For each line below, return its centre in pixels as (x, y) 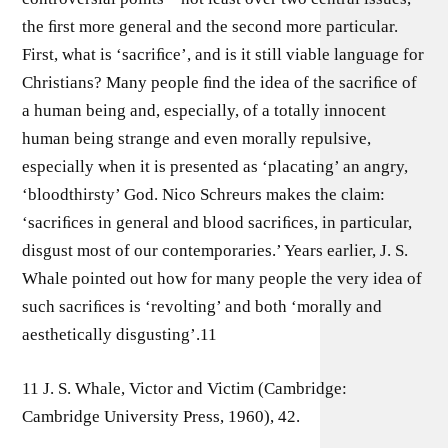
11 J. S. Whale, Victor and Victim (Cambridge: (185, 388)
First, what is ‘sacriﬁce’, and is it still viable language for (223, 54)
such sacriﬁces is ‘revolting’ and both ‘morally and (202, 306)
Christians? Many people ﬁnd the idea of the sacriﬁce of (220, 82)
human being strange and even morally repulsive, (197, 138)
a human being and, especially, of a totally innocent (204, 110)
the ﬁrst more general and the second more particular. (210, 26)
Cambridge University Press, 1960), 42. (161, 416)
